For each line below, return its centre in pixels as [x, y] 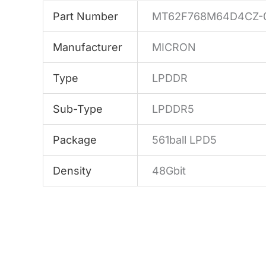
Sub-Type [78, 109]
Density [72, 171]
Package [75, 140]
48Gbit [169, 171]
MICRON [174, 47]
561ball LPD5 [185, 140]
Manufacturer [88, 47]
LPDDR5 [173, 109]
